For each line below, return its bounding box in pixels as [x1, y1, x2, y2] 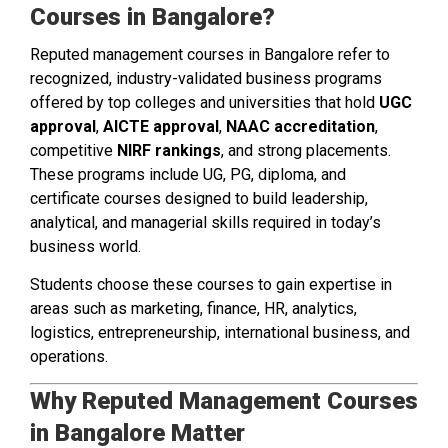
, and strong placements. [221, 140, 391, 160]
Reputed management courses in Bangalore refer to [30, 44, 390, 64]
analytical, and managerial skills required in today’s [30, 212, 381, 232]
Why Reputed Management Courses [30, 387, 418, 416]
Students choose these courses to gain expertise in [30, 274, 392, 294]
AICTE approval [103, 116, 219, 136]
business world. [30, 236, 141, 256]
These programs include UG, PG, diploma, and [30, 164, 346, 184]
